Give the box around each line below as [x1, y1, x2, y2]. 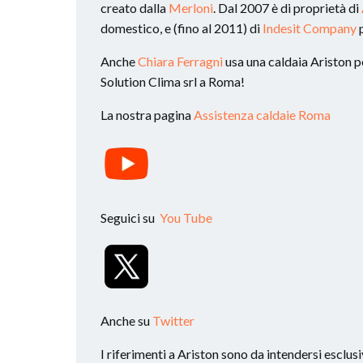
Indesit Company [263, 19, 357, 36]
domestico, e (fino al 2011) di [100, 19, 263, 36]
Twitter [152, 312, 194, 328]
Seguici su [100, 209, 157, 225]
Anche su [100, 312, 152, 328]
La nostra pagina [100, 106, 194, 122]
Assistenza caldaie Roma [194, 106, 331, 122]
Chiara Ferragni [138, 53, 223, 69]
